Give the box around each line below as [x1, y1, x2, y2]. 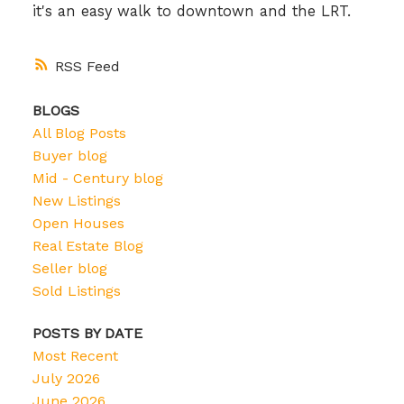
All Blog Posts [32, 124, 126, 142]
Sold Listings [32, 282, 121, 300]
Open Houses [32, 215, 124, 233]
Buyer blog [32, 147, 107, 165]
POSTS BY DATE [32, 325, 142, 343]
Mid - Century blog [32, 170, 163, 188]
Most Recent [32, 347, 118, 365]
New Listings [32, 192, 121, 210]
